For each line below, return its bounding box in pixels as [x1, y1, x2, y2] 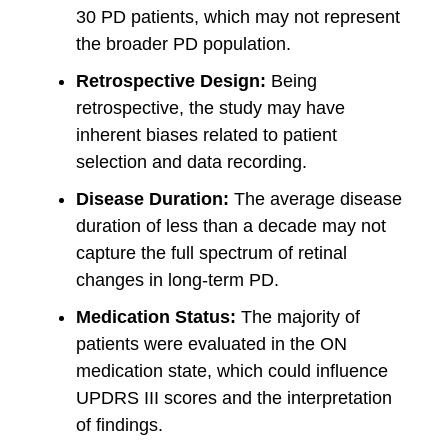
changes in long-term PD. [76, 270, 279, 290]
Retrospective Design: [76, 71, 266, 91]
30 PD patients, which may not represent [76, 7, 400, 27]
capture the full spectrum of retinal [76, 243, 347, 263]
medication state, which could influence [76, 361, 388, 381]
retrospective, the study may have [76, 98, 345, 118]
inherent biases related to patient [76, 125, 337, 145]
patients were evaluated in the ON [76, 334, 347, 354]
